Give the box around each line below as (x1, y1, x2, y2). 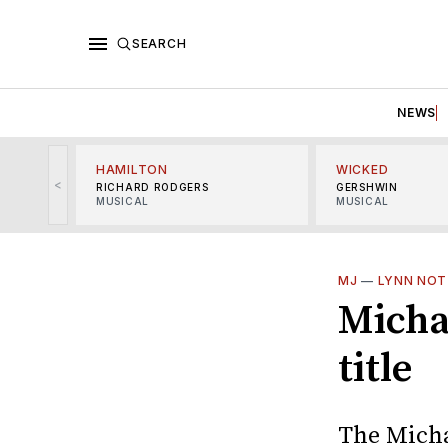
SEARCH (132, 35, 187, 51)
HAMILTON (96, 161, 168, 177)
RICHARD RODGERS (96, 180, 209, 193)
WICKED (336, 161, 389, 177)
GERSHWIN (336, 180, 398, 193)
